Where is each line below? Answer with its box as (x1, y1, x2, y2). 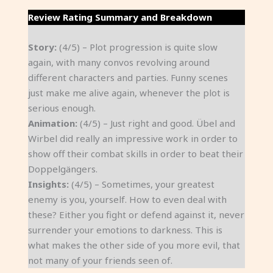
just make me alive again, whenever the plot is (27, 87, 230, 99)
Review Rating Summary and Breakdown (27, 11, 212, 23)
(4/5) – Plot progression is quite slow (56, 41, 218, 53)
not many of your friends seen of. (27, 254, 172, 266)
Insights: (27, 178, 69, 190)
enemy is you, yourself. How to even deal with (27, 193, 227, 205)
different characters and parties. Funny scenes (27, 71, 228, 83)
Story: (27, 41, 57, 53)
